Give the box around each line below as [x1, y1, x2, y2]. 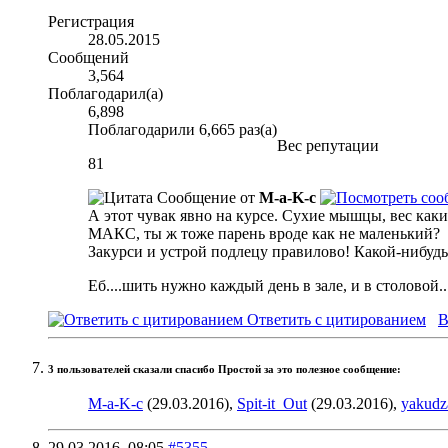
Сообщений [48, 49, 129, 67]
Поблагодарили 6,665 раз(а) [88, 121, 277, 139]
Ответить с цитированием [243, 311, 426, 329]
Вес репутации [277, 137, 379, 155]
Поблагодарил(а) [48, 85, 163, 103]
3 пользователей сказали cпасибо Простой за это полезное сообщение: [48, 364, 401, 376]
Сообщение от [153, 189, 259, 207]
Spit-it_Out [237, 395, 307, 413]
